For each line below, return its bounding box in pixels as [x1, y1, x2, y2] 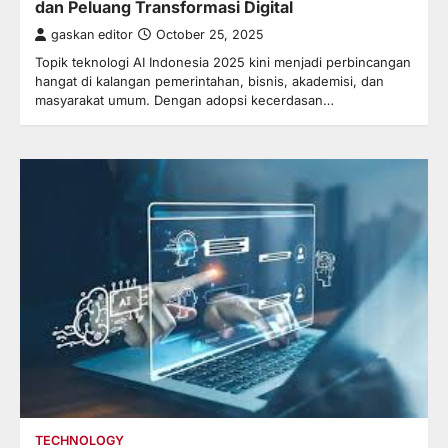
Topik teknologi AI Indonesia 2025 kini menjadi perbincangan [35, 53, 411, 70]
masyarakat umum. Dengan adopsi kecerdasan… [35, 91, 334, 108]
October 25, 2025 [156, 26, 263, 42]
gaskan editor [51, 26, 133, 42]
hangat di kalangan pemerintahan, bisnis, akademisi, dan [35, 72, 384, 89]
